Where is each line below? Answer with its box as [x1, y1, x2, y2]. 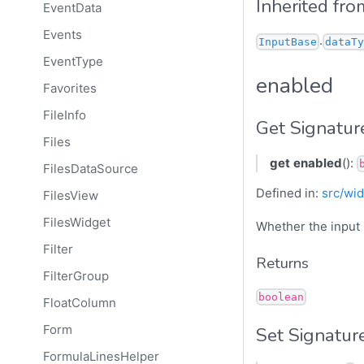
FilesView [42, 188, 98, 204]
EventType [42, 54, 103, 70]
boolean [258, 291, 304, 304]
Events [42, 27, 82, 43]
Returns [256, 252, 309, 274]
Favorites [42, 80, 97, 97]
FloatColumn [42, 295, 116, 311]
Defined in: [256, 184, 322, 201]
